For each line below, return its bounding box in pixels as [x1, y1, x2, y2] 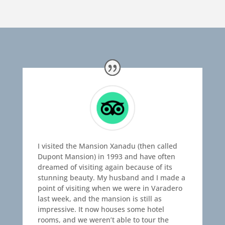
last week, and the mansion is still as [37, 194, 162, 204]
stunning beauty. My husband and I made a [37, 173, 185, 183]
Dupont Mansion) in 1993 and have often [37, 152, 175, 162]
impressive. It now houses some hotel [37, 204, 164, 214]
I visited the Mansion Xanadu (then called [37, 141, 177, 151]
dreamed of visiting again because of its [37, 162, 172, 172]
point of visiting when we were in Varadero [37, 183, 182, 193]
